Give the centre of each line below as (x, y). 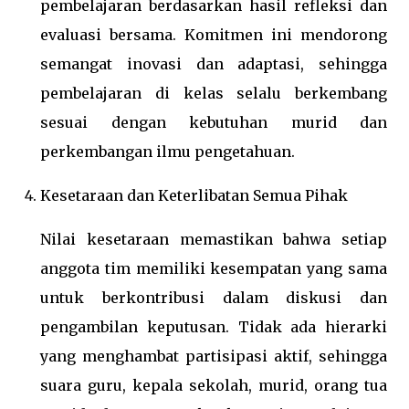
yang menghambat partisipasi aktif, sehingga (214, 356)
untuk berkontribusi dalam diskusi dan (214, 298)
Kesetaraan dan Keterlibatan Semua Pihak (194, 195)
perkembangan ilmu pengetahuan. (168, 152)
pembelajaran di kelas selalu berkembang (214, 93)
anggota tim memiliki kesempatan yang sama (214, 268)
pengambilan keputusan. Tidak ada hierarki (214, 327)
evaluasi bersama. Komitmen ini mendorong (214, 35)
